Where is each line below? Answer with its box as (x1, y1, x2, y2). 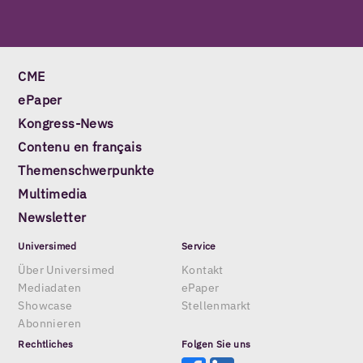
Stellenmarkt (181, 297, 251, 313)
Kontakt (181, 262, 224, 277)
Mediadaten (18, 280, 82, 295)
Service (181, 239, 216, 252)
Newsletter (18, 209, 87, 226)
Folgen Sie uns (181, 337, 251, 350)
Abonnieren (18, 315, 82, 331)
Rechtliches (18, 337, 74, 350)
